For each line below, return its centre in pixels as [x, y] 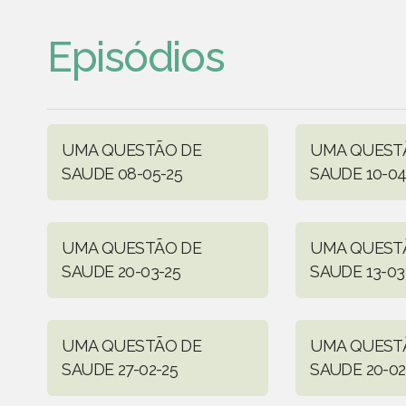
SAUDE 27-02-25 [120, 369]
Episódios [136, 57]
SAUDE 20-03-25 [121, 271]
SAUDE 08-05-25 [122, 173]
